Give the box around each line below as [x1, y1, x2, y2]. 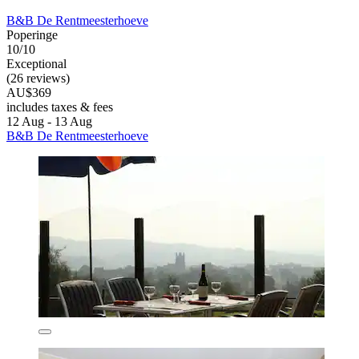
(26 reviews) [6, 71, 70, 86]
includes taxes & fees [6, 100, 113, 115]
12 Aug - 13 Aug [6, 115, 92, 129]
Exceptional [6, 57, 67, 71]
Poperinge [6, 28, 58, 42]
